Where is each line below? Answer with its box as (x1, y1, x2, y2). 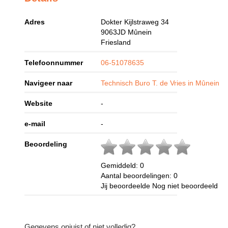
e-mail (24, 120, 46, 128)
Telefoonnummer (24, 59, 83, 67)
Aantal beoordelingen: (101, 172, 174, 180)
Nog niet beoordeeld (152, 182, 218, 190)
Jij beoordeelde (101, 182, 153, 190)
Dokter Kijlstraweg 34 (101, 18, 169, 26)
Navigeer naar (24, 79, 73, 88)
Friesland (101, 38, 131, 47)
